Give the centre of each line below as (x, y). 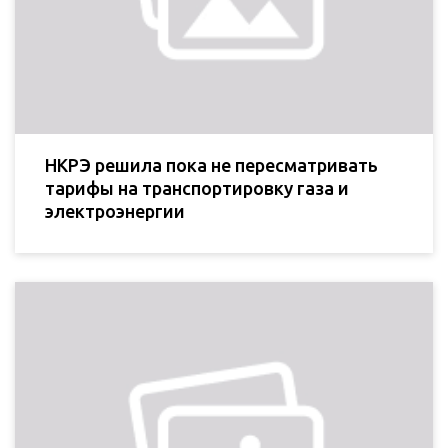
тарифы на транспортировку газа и (197, 188)
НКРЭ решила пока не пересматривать (211, 165)
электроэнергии (115, 211)
